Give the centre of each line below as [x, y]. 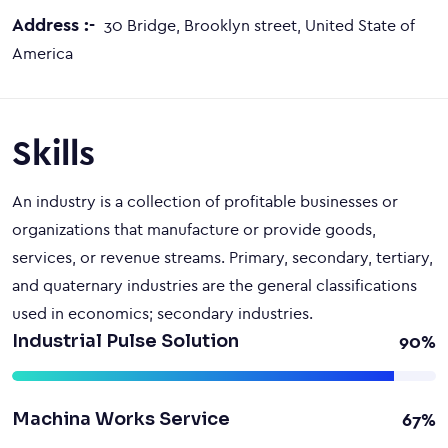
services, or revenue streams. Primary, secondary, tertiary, [222, 257]
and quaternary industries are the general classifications [214, 285]
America [42, 53]
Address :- [53, 24]
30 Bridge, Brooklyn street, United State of [257, 25]
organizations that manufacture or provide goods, [194, 229]
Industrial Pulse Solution [125, 341]
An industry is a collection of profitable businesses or [205, 201]
